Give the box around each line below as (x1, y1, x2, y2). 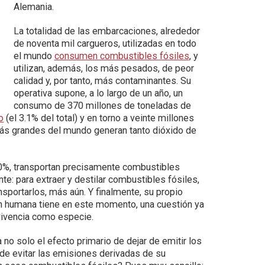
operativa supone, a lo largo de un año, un (13, 88, 183, 99)
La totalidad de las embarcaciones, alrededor (13, 25, 200, 37)
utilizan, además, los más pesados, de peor (13, 63, 194, 74)
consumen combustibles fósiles (54, 50, 189, 62)
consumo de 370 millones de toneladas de (13, 100, 191, 111)
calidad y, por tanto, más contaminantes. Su (13, 75, 191, 86)
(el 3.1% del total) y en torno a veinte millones (4, 112, 195, 124)
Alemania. (13, 1, 54, 12)
